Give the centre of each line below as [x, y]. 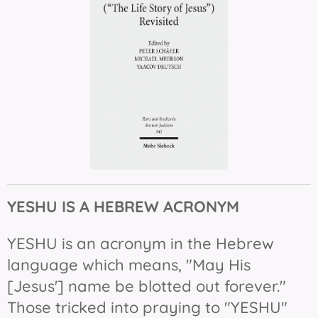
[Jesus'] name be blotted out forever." [149, 286]
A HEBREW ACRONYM [161, 207]
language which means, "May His [129, 265]
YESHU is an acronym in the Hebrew [141, 244]
